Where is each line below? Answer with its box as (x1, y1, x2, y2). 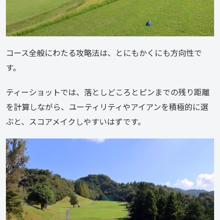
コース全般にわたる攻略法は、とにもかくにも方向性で (6, 46, 202, 58)
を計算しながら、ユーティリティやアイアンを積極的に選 (6, 100, 208, 112)
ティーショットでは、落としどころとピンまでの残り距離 (6, 85, 210, 98)
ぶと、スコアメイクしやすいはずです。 (6, 115, 145, 127)
